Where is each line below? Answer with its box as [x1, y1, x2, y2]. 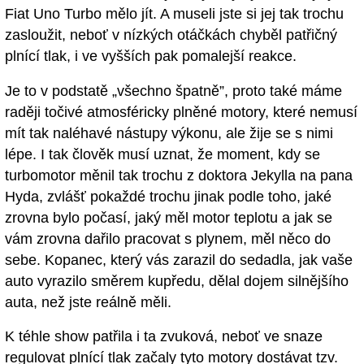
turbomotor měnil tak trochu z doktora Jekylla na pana [5, 167, 353, 184]
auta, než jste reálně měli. [5, 293, 171, 310]
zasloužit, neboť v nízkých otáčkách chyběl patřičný [5, 26, 337, 43]
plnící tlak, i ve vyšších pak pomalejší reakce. [5, 47, 297, 64]
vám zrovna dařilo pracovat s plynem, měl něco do [5, 230, 331, 247]
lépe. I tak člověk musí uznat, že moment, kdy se [5, 145, 320, 162]
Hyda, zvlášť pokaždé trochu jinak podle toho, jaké [5, 188, 331, 205]
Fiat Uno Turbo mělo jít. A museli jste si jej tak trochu [5, 5, 344, 22]
